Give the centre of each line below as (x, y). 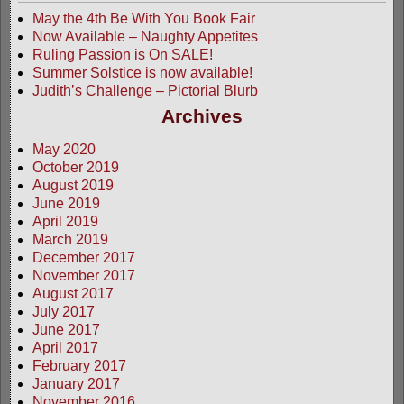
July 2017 (64, 311)
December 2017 (84, 257)
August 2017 (73, 293)
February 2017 (79, 365)
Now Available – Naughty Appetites (145, 36)
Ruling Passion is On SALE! (123, 54)
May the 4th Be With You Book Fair (144, 18)
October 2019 (76, 167)
